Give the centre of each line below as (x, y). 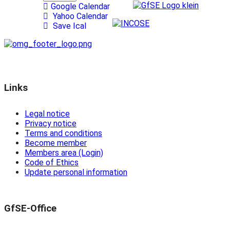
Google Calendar (80, 7)
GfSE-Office (30, 209)
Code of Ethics (52, 163)
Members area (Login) (64, 153)
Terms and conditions (63, 133)
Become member (56, 143)
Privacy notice (51, 124)
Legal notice (47, 114)
